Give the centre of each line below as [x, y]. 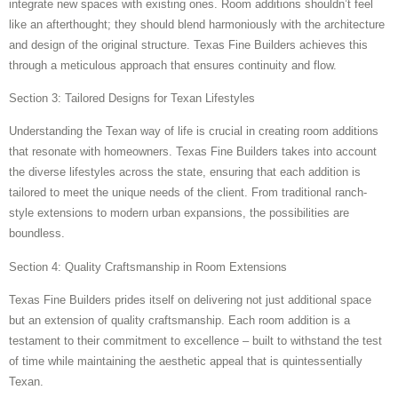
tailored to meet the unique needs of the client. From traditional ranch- [188, 193]
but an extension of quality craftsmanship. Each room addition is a [179, 321]
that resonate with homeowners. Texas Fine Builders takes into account [193, 152]
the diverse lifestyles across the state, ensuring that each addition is [185, 172]
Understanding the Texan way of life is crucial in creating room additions [194, 131]
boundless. [37, 234]
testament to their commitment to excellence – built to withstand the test [195, 341]
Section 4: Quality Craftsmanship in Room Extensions [148, 267]
